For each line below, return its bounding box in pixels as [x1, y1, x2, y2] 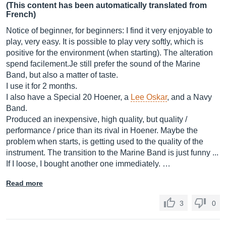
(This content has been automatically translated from [6, 1, 207, 10]
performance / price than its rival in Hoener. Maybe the [6, 126, 198, 135]
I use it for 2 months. [6, 82, 77, 90]
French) [6, 10, 36, 19]
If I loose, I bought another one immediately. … [6, 159, 171, 168]
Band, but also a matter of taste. [6, 71, 118, 79]
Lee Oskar [131, 93, 167, 101]
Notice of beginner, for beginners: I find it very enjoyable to [6, 26, 212, 35]
